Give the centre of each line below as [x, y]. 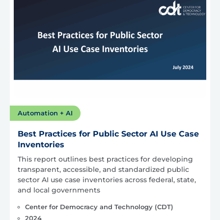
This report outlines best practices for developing [105, 159]
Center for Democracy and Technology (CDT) [99, 207]
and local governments [59, 190]
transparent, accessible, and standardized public [103, 170]
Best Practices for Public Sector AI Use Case [108, 134]
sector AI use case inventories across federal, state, [107, 180]
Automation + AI [45, 113]
